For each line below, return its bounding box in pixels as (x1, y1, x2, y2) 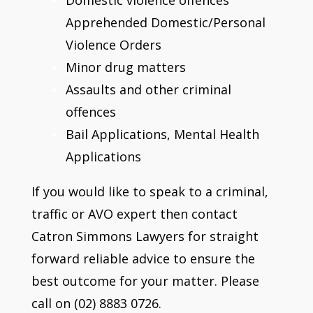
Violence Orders (65, 36, 161, 53)
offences (65, 103, 116, 120)
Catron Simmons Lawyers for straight (31, 227, 259, 245)
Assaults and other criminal (65, 80, 231, 98)
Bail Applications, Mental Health (65, 125, 259, 143)
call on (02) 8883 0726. (31, 294, 161, 312)
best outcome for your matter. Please (31, 272, 259, 289)
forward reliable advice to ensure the (31, 249, 255, 267)
